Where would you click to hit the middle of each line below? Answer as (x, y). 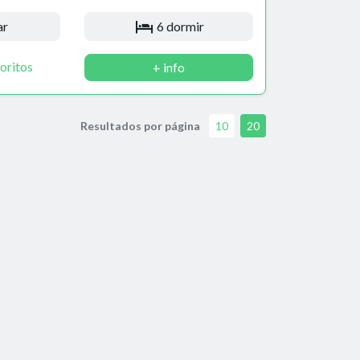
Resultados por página (140, 125)
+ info (168, 67)
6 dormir (180, 26)
